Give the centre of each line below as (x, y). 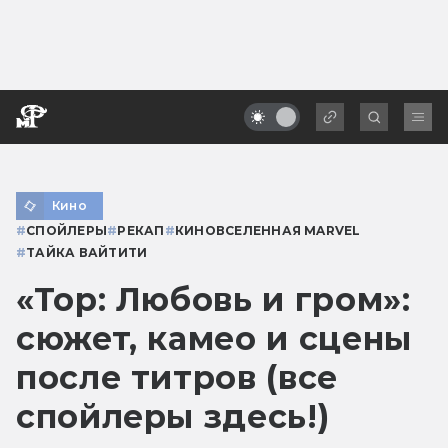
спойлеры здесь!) (173, 416)
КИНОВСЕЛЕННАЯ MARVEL (267, 230)
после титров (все (177, 377)
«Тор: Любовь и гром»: (213, 299)
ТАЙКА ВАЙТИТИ (87, 252)
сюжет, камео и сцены (214, 338)
